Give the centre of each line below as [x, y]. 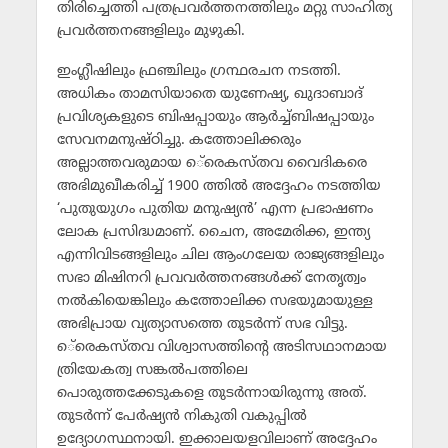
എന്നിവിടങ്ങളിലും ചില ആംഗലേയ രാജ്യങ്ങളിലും [220, 256]
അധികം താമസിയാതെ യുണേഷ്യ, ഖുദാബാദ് [209, 95]
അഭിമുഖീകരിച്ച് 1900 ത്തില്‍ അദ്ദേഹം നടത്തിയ [218, 187]
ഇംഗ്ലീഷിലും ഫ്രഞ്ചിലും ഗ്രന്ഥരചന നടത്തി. [198, 72]
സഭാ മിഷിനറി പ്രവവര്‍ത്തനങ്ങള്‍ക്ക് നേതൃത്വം [211, 279]
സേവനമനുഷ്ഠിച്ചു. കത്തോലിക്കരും [178, 141]
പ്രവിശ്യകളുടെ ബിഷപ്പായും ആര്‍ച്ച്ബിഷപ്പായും [215, 118]
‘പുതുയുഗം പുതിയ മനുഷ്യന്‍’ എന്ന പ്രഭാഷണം [214, 210]
